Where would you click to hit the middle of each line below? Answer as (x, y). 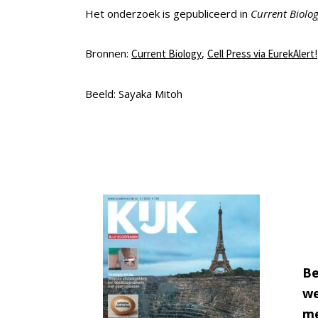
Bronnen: (108, 53)
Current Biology (166, 53)
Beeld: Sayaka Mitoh (134, 93)
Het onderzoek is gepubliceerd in (168, 13)
